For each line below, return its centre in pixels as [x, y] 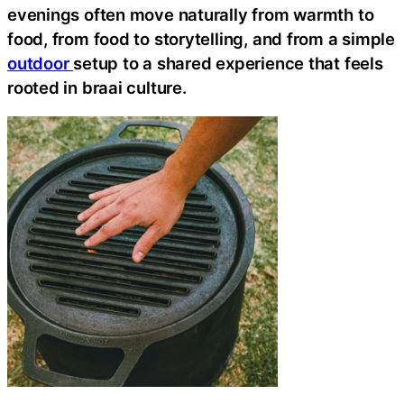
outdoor [41, 63]
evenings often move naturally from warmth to [191, 14]
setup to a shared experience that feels [228, 63]
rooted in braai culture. [97, 87]
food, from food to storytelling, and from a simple [201, 38]
